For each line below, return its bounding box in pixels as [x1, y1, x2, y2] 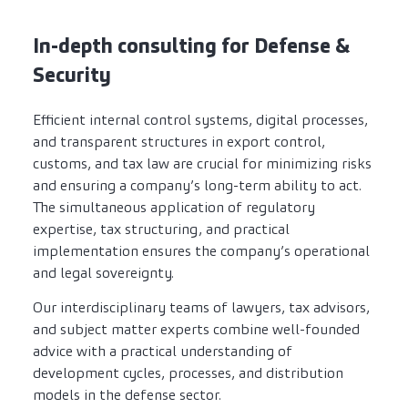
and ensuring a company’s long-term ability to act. [33, 176, 362, 196]
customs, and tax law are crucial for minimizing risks [33, 154, 372, 174]
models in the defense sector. [33, 385, 221, 405]
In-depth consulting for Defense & [33, 33, 350, 60]
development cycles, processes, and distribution [33, 363, 343, 383]
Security [33, 62, 111, 89]
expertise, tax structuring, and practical [33, 219, 290, 240]
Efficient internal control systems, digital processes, [33, 110, 368, 130]
